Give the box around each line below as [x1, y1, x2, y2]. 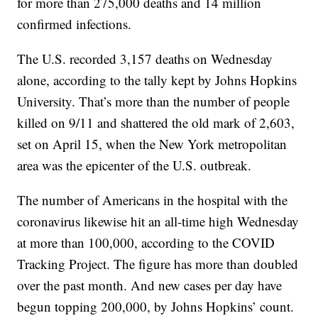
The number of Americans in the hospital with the [17, 191, 288, 209]
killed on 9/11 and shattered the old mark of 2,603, [17, 114, 295, 132]
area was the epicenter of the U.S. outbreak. [17, 156, 252, 175]
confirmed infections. [17, 15, 132, 33]
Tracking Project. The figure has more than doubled [17, 255, 299, 273]
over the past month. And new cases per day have [17, 276, 283, 295]
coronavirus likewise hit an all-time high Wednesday [17, 212, 300, 231]
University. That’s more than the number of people [17, 92, 290, 111]
